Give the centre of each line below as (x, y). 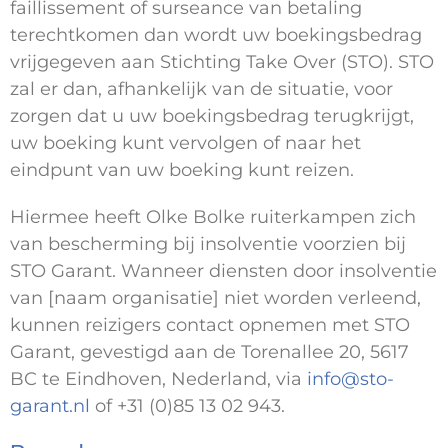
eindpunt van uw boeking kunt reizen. (184, 170)
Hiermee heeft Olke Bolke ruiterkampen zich (213, 217)
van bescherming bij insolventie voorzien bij (208, 244)
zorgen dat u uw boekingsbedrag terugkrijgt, (212, 116)
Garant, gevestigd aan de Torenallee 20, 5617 (209, 352)
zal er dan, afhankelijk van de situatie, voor (201, 89)
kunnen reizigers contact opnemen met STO (210, 325)
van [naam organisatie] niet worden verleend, (215, 298)
